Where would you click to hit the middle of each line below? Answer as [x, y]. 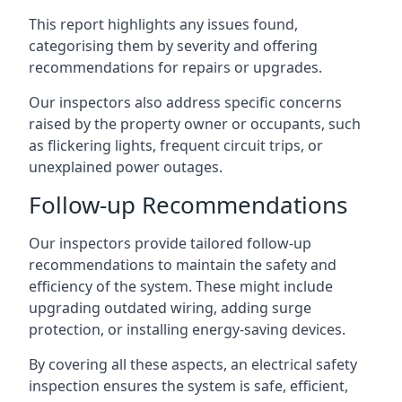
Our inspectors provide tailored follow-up [170, 243]
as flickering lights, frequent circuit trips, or [176, 145]
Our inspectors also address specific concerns [185, 102]
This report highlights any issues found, [163, 24]
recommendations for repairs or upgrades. [175, 67]
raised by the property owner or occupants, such [195, 123]
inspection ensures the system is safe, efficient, [188, 385]
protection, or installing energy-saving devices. [187, 329]
